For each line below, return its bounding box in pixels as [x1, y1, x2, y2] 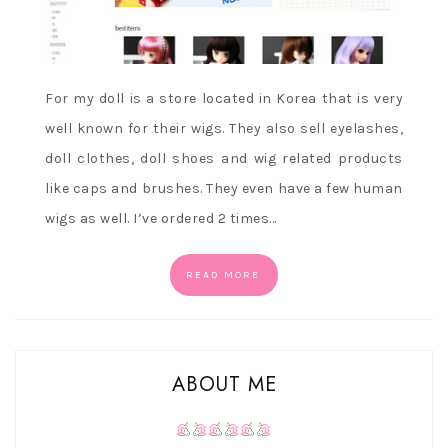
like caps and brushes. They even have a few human [45, 179, 403, 197]
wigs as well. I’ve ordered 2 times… [45, 209, 277, 227]
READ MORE [186, 268, 260, 281]
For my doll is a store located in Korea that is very [45, 89, 403, 107]
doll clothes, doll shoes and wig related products [45, 149, 403, 167]
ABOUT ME [171, 369, 277, 399]
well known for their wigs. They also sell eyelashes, [45, 119, 403, 137]
